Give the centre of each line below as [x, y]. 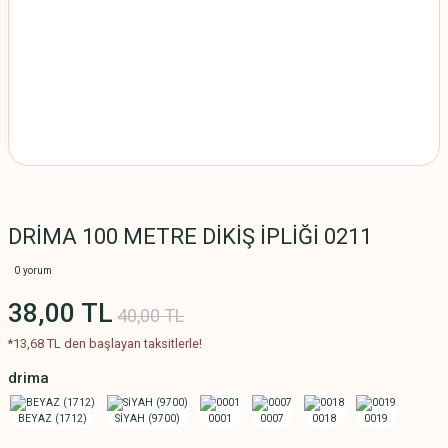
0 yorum [33, 270]
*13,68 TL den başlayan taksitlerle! [105, 343]
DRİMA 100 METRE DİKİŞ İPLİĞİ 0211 [190, 236]
